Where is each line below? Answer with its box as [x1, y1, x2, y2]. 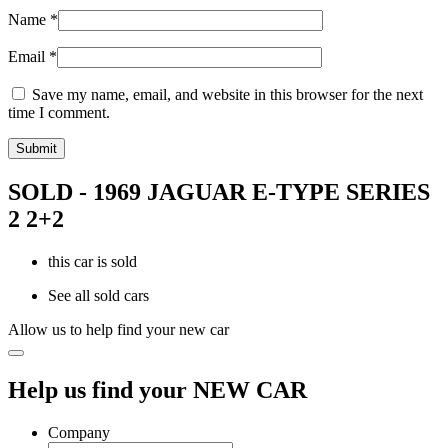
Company [48, 423, 110, 441]
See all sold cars [48, 286, 149, 304]
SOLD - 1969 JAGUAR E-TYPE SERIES [8, 178, 430, 205]
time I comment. [8, 104, 110, 122]
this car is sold [48, 252, 137, 270]
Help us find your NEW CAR [8, 376, 307, 403]
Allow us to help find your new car [8, 320, 229, 338]
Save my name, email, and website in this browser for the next [32, 86, 423, 104]
